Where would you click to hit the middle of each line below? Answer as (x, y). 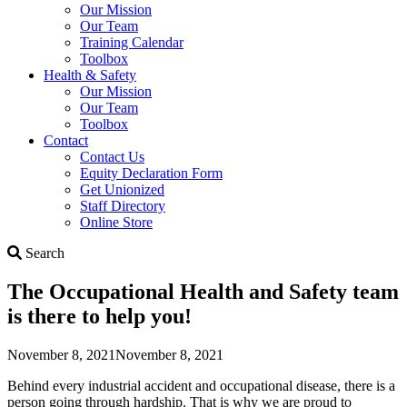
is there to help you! (99, 316)
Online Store (116, 222)
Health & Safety (90, 74)
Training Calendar (132, 42)
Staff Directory (123, 205)
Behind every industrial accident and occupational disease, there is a (201, 385)
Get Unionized (122, 189)
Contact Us (112, 156)
